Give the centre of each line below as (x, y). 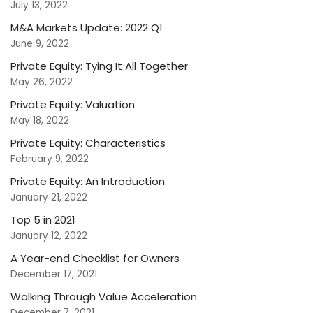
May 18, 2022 (40, 121)
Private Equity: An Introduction (88, 182)
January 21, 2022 (49, 198)
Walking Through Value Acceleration (104, 297)
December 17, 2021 (54, 275)
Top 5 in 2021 (43, 220)
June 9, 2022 (40, 44)
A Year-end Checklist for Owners (95, 259)
